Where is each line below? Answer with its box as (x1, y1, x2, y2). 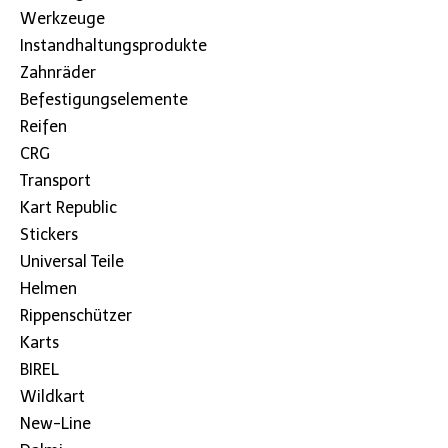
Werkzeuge (20, 8, 105, 28)
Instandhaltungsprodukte (20, 35, 207, 55)
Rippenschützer (20, 305, 132, 325)
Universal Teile (20, 251, 124, 271)
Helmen (20, 278, 77, 298)
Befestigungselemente (20, 89, 188, 109)
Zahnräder (20, 62, 96, 82)
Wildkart (20, 386, 85, 406)
